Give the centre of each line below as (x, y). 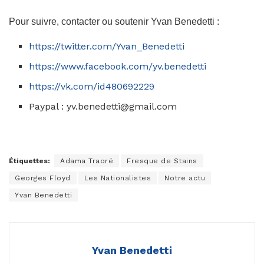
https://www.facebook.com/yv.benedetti (118, 66)
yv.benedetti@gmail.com (122, 106)
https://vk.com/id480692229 (92, 86)
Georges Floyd (43, 178)
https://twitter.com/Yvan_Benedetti (107, 46)
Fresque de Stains (162, 161)
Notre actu (185, 178)
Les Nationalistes (117, 178)
